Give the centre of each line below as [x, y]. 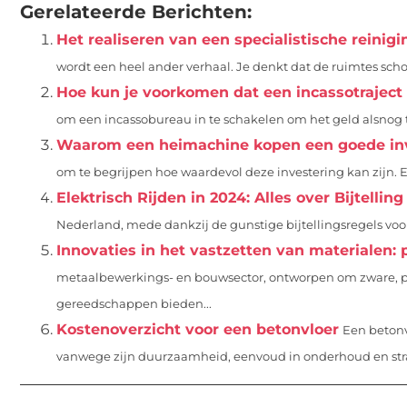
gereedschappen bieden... [134, 303]
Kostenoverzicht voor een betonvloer [198, 329]
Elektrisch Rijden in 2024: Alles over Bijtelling [230, 197]
